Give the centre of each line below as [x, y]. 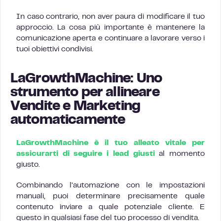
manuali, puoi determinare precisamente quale [110, 196]
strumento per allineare [85, 93]
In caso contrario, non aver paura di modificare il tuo [110, 17]
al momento [180, 154]
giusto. [28, 165]
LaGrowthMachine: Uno [86, 79]
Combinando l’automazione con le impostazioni [110, 185]
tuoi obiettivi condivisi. [55, 49]
